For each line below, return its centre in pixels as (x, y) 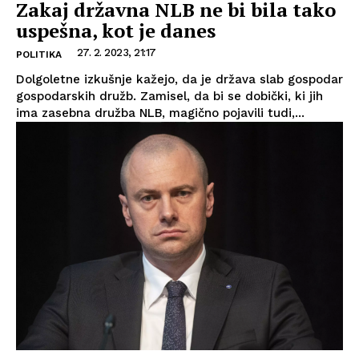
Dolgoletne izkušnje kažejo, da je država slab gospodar (179, 79)
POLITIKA (39, 54)
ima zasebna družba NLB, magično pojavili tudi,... (160, 113)
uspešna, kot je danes (116, 30)
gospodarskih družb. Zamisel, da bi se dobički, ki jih (169, 96)
